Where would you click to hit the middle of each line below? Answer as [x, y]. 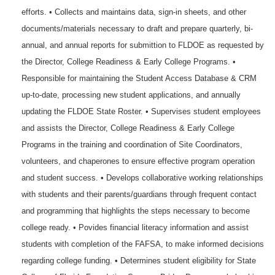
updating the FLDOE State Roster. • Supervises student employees [141, 111]
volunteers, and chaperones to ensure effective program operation [138, 161]
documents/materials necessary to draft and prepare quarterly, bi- [137, 29]
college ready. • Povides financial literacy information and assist [135, 227]
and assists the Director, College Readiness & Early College [128, 128]
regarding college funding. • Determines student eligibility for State [139, 261]
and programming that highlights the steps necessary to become [136, 211]
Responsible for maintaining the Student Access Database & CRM [139, 78]
